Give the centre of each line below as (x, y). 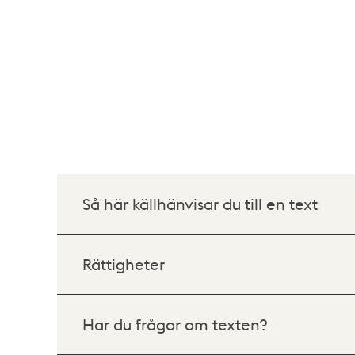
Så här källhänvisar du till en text (200, 204)
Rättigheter (124, 264)
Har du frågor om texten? (175, 324)
